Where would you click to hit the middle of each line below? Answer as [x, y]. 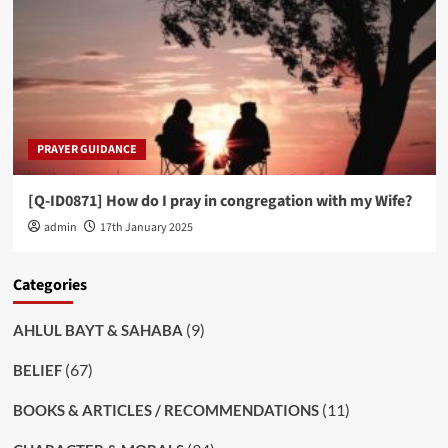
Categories [49, 284]
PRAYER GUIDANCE [86, 149]
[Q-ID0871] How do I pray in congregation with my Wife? [219, 200]
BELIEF [37, 369]
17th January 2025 [146, 227]
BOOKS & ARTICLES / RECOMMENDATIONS [165, 409]
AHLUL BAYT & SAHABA [97, 329]
